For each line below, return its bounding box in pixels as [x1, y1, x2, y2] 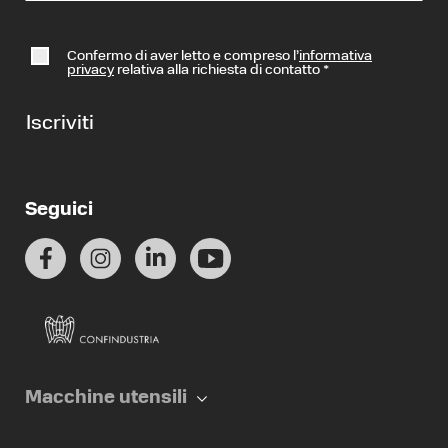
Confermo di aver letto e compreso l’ [67, 49, 299, 64]
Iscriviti [26, 114, 94, 134]
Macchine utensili [25, 389, 187, 409]
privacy [67, 63, 114, 78]
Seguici [25, 201, 93, 220]
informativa [299, 49, 372, 64]
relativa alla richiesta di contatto [114, 63, 323, 78]
